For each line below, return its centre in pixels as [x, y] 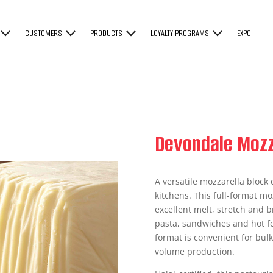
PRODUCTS [107, 33]
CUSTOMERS [44, 33]
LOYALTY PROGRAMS [180, 33]
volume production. [194, 252]
